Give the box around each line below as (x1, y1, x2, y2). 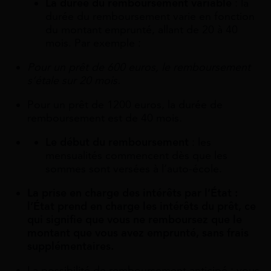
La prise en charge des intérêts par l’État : (27, 186, 238, 200)
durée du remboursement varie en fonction (45, 10, 255, 24)
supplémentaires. (27, 240, 117, 253)
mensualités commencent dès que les (45, 149, 227, 163)
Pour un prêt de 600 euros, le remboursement (27, 60, 250, 74)
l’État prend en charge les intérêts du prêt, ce (27, 200, 256, 214)
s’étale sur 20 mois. (27, 74, 120, 88)
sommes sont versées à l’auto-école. (45, 162, 222, 176)
